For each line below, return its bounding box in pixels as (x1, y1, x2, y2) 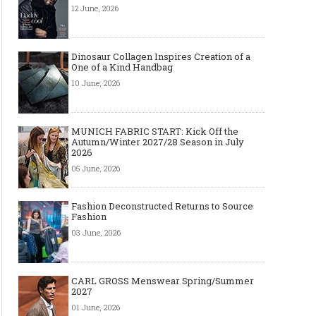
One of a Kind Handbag (71, 61, 173, 73)
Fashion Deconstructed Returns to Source (71, 200, 253, 212)
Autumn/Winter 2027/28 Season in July (71, 135, 244, 148)
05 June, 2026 (71, 163, 120, 174)
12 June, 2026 (71, 3, 119, 13)
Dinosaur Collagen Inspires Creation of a (71, 50, 250, 63)
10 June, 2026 (71, 78, 120, 88)
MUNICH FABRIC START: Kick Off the (71, 125, 238, 138)
